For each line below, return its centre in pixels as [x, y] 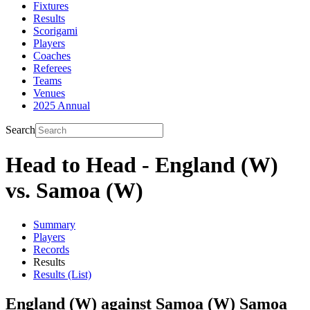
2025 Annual [62, 106]
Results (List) [62, 274]
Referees [52, 68]
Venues [49, 93]
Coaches [52, 56]
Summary [54, 224]
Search [20, 130]
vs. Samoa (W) [74, 191]
